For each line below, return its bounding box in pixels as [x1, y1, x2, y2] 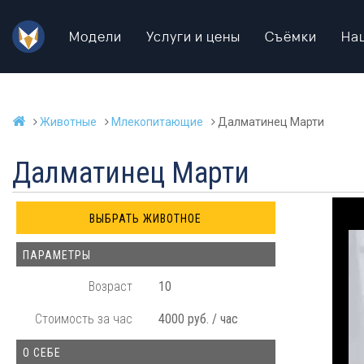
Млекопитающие [111, 115, 203, 128]
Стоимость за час [35, 311, 133, 327]
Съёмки [265, 28, 317, 45]
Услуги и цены [146, 28, 240, 45]
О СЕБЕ [23, 346, 61, 359]
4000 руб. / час [158, 311, 239, 327]
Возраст [89, 279, 133, 294]
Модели [69, 28, 122, 45]
